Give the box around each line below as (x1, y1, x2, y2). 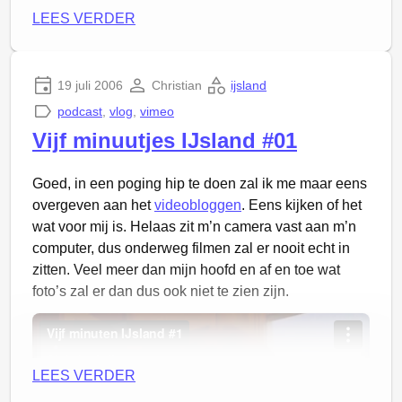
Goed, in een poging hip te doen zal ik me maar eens (32, 176, 367, 191)
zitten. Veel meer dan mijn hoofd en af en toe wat (32, 262, 340, 277)
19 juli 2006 (57, 78, 123, 92)
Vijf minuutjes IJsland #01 (32, 128, 297, 153)
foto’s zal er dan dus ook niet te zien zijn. (32, 284, 289, 299)
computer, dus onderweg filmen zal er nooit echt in (32, 240, 350, 256)
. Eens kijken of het (241, 197, 362, 213)
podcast (57, 104, 102, 118)
